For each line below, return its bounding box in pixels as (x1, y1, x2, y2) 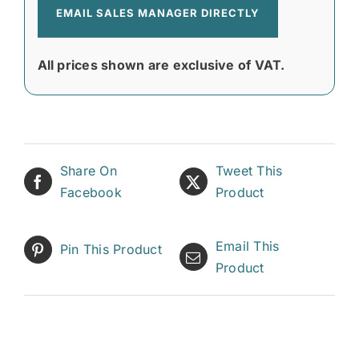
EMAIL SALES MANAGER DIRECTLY (55, 6, 260, 19)
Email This (216, 237, 280, 254)
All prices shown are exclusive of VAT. (37, 56, 285, 73)
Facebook (60, 184, 122, 200)
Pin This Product (60, 240, 162, 257)
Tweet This (216, 162, 283, 179)
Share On (60, 162, 117, 179)
